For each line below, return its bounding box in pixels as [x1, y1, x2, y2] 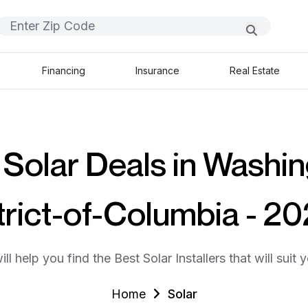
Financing [41, 65, 85, 76]
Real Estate [230, 65, 280, 76]
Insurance [135, 65, 179, 76]
